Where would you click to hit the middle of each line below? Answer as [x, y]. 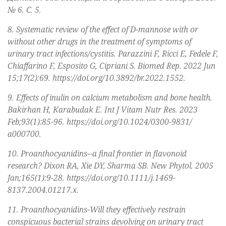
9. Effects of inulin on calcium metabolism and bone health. [110, 97]
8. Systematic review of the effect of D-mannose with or [103, 29]
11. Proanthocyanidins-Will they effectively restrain [97, 209]
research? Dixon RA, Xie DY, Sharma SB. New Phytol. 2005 [110, 165]
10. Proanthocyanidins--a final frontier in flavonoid [97, 153]
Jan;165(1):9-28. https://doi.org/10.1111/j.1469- [92, 177]
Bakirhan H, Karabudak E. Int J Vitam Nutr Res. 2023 [103, 109]
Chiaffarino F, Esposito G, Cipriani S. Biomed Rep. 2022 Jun [111, 65]
